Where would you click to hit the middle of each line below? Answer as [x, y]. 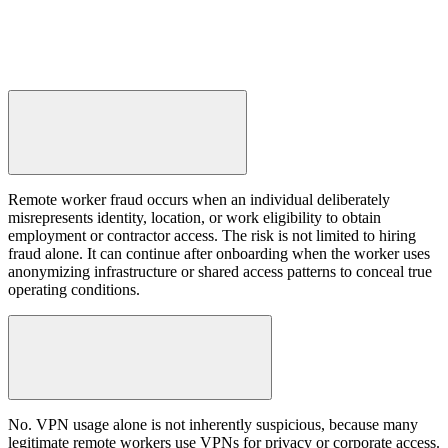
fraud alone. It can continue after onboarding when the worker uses [219, 253]
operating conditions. [74, 289]
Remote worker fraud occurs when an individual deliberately [199, 199]
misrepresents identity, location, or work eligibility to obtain [194, 217]
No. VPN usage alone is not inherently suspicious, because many [213, 425]
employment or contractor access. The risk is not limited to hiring [212, 235]
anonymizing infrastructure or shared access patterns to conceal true [220, 271]
